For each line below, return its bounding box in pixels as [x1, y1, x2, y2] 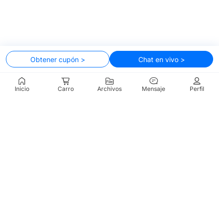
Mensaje [141, 85, 165, 92]
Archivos [97, 85, 122, 92]
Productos [6, 189, 39, 197]
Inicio [14, 85, 29, 92]
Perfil [190, 85, 205, 92]
